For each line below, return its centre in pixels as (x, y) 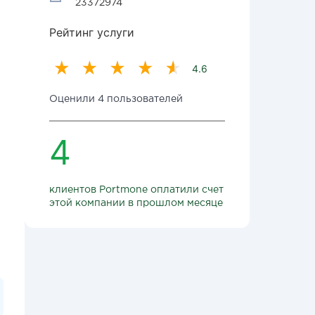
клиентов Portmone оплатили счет (136, 190)
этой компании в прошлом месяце (136, 203)
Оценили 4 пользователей (116, 99)
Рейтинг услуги (92, 32)
